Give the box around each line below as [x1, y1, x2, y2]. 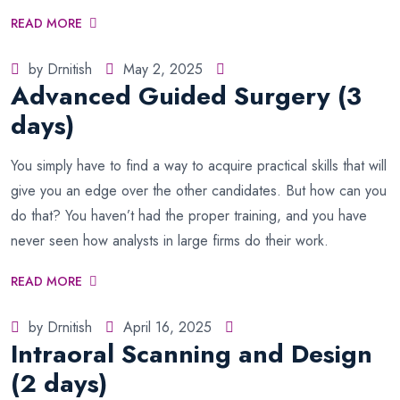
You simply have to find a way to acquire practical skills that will [11, 155, 387, 176]
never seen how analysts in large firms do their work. [11, 230, 329, 251]
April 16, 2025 [123, 317, 212, 337]
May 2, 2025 [123, 59, 203, 79]
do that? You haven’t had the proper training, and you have [11, 205, 367, 226]
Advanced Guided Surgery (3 [11, 78, 362, 114]
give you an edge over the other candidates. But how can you [11, 180, 387, 201]
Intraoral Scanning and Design [11, 336, 372, 372]
